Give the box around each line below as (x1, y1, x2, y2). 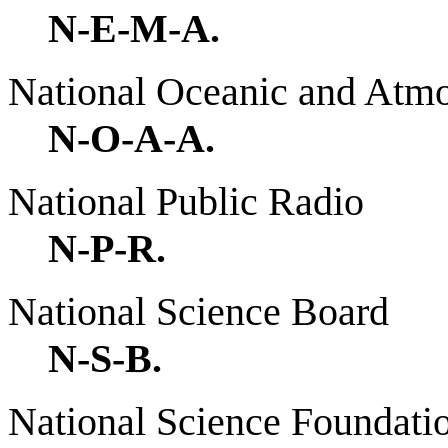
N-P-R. (48, 225, 166, 271)
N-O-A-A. (48, 115, 215, 161)
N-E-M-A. (48, 5, 220, 51)
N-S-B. (48, 335, 162, 381)
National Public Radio (8, 178, 364, 224)
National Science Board (8, 288, 389, 334)
